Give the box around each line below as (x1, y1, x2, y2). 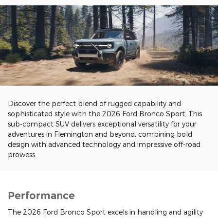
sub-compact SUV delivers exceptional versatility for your (8, 119, 197, 128)
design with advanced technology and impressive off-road (8, 140, 200, 148)
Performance (8, 189, 75, 201)
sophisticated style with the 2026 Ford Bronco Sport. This (8, 109, 202, 118)
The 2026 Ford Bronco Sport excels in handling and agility (8, 208, 203, 217)
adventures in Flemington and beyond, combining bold (8, 129, 192, 138)
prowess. (8, 150, 36, 159)
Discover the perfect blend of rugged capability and (8, 99, 181, 108)
